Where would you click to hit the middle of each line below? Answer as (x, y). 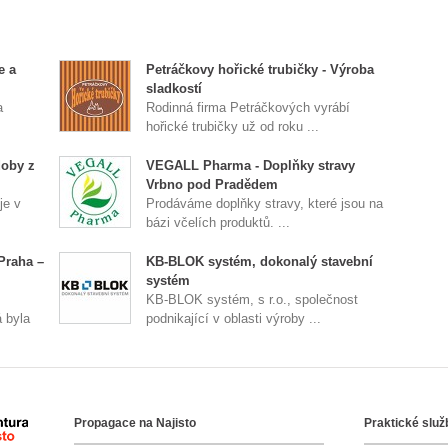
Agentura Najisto (73, 428)
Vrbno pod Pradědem (212, 184)
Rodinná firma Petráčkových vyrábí (248, 107)
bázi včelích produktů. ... (218, 222)
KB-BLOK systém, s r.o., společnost (252, 299)
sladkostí (174, 88)
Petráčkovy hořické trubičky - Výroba (260, 69)
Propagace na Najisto (135, 423)
